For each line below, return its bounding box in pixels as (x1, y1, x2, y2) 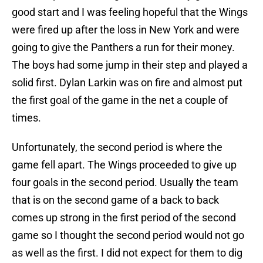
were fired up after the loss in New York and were (12, 23, 240, 36)
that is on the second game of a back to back (12, 194, 219, 207)
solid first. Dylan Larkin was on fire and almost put (12, 76, 242, 89)
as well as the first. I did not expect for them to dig (12, 247, 242, 259)
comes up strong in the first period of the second (12, 211, 236, 224)
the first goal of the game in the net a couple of (12, 94, 228, 107)
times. (12, 112, 41, 124)
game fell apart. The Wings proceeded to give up (12, 159, 237, 171)
